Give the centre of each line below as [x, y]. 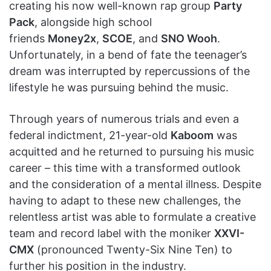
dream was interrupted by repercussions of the [129, 71]
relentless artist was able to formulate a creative [132, 217]
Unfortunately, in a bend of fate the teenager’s [128, 54]
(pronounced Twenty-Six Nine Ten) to [133, 249]
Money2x [72, 38]
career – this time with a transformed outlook [125, 168]
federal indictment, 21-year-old [90, 135]
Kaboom [192, 135]
